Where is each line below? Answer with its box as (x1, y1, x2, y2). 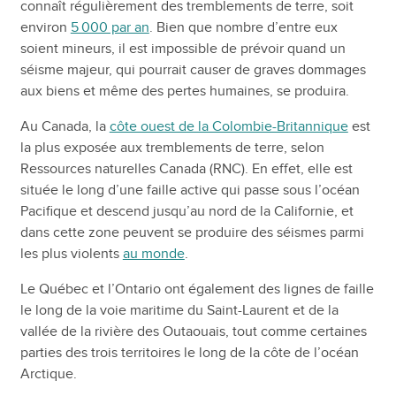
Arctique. (19, 364, 77, 383)
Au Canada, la (19, 117, 110, 135)
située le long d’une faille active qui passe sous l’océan (19, 180, 360, 199)
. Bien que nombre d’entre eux (148, 18, 338, 36)
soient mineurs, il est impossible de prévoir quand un (19, 39, 346, 57)
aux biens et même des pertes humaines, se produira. (19, 81, 349, 100)
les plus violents (19, 244, 123, 263)
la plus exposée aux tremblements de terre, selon (19, 138, 324, 156)
